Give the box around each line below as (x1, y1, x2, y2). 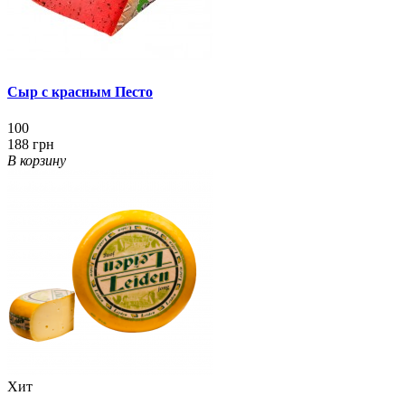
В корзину (7, 152, 66, 168)
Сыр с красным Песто (7, 84, 153, 100)
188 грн (7, 136, 54, 152)
